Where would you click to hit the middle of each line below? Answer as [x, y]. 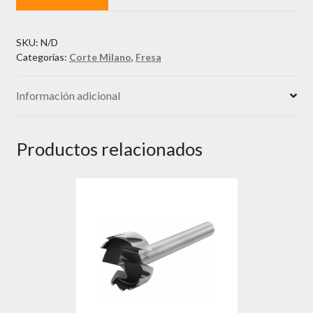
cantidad [36, 33]
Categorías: [42, 57]
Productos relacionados [109, 148]
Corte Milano [100, 57]
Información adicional [68, 95]
